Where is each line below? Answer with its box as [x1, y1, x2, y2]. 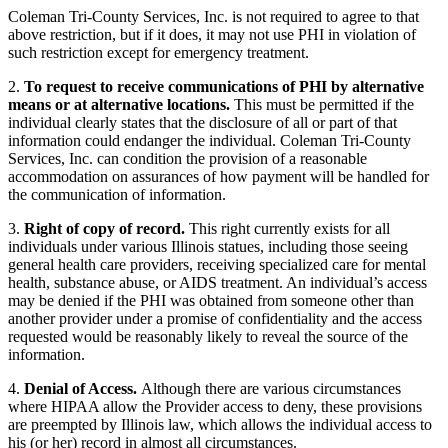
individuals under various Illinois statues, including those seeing [8, 238, 408, 256]
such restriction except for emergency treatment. [8, 44, 309, 62]
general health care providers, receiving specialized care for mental [8, 256, 426, 274]
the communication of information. [8, 186, 226, 204]
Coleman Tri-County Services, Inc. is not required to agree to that [8, 8, 419, 26]
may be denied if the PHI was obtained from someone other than [8, 292, 414, 310]
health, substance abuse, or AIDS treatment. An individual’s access [8, 274, 427, 292]
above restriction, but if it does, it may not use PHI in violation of [8, 26, 416, 44]
